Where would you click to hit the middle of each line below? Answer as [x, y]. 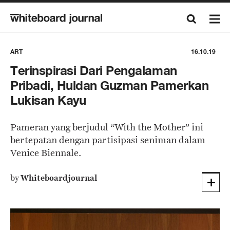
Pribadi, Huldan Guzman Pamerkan [110, 85]
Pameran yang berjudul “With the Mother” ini [107, 127]
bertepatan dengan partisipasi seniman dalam [108, 140]
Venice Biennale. [46, 153]
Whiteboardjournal [59, 178]
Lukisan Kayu [48, 100]
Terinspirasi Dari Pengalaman [94, 71]
